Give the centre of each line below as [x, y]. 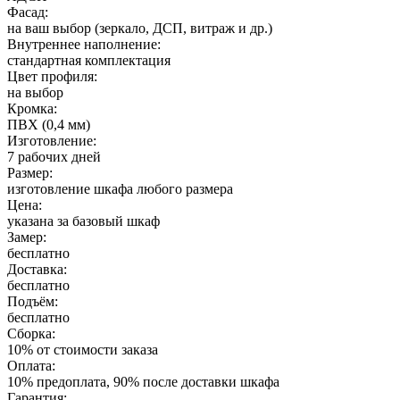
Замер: [27, 237]
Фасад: [28, 12]
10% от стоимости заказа [83, 349]
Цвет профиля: [52, 76]
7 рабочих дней [54, 156]
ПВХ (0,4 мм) [49, 124]
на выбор [35, 92]
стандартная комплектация [89, 60]
